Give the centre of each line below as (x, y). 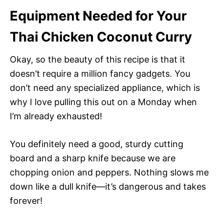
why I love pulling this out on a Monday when (103, 102)
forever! (26, 200)
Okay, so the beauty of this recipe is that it (98, 59)
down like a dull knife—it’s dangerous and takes (108, 186)
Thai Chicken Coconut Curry (101, 37)
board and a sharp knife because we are (93, 158)
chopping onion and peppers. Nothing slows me (109, 172)
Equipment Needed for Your (98, 16)
